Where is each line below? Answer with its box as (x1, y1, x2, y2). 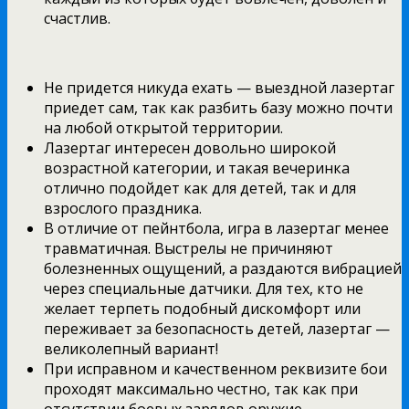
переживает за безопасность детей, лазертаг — (44, 318, 390, 339)
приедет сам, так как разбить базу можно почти (44, 97, 393, 118)
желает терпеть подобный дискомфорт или (44, 298, 361, 319)
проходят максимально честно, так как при (44, 378, 358, 399)
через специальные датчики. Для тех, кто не (44, 278, 363, 299)
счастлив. (44, 7, 110, 28)
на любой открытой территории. (44, 117, 283, 138)
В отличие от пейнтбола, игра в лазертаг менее (44, 217, 389, 238)
